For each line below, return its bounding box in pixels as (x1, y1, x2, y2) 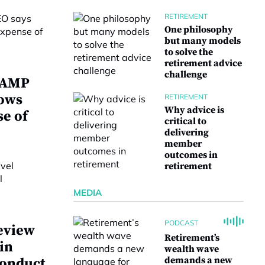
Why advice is (164, 104, 224, 116)
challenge (164, 69, 207, 80)
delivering (164, 127, 209, 138)
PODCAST (164, 218, 198, 227)
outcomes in (164, 149, 218, 161)
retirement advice (164, 57, 242, 69)
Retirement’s (164, 232, 219, 244)
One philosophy (164, 24, 233, 35)
